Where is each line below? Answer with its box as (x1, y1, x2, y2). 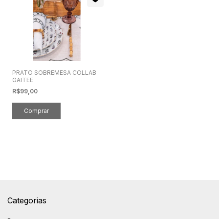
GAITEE (12, 76, 33, 84)
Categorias (7, 195, 46, 205)
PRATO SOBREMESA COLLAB (12, 68, 96, 76)
